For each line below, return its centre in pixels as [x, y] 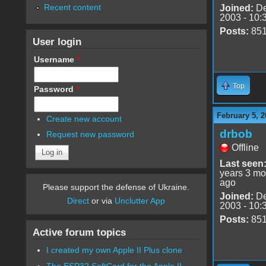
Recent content [72, 7]
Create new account [84, 118]
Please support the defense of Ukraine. [116, 187]
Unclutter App [140, 201]
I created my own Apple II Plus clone [115, 250]
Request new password [91, 134]
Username [55, 59]
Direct [78, 201]
